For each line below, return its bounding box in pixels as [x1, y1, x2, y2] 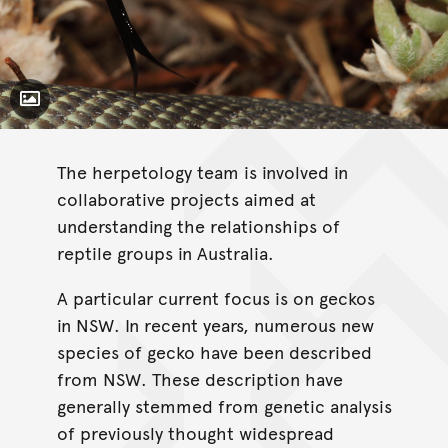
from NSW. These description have [56, 365, 343, 391]
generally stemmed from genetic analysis [56, 392, 392, 418]
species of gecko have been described [56, 338, 372, 364]
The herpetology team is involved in [56, 158, 348, 184]
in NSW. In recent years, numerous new [56, 311, 374, 337]
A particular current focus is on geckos [56, 284, 375, 310]
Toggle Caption [28, 95, 151, 121]
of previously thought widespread [56, 419, 334, 445]
